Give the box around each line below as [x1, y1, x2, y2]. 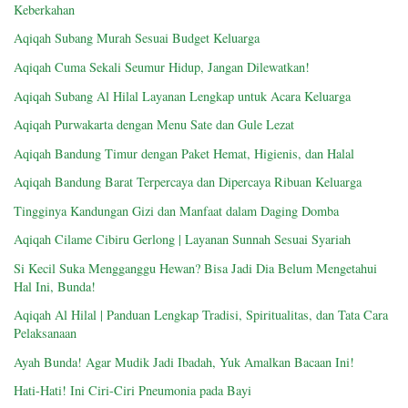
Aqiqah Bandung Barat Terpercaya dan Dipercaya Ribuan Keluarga [14, 173, 362, 191]
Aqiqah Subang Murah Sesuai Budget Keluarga [14, 29, 260, 47]
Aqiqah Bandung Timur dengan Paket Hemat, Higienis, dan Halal [14, 144, 354, 162]
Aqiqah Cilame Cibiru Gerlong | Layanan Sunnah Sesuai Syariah [14, 230, 351, 249]
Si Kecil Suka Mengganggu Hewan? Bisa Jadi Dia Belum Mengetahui [14, 259, 377, 277]
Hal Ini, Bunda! [14, 277, 96, 295]
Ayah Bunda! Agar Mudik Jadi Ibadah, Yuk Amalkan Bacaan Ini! [14, 352, 354, 371]
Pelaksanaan [14, 324, 76, 342]
